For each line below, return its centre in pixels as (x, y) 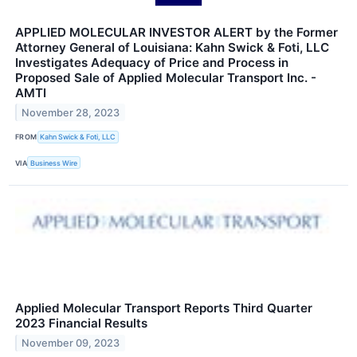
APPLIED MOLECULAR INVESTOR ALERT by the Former (177, 32)
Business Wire (54, 163)
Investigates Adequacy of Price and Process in (152, 62)
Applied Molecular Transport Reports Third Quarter (164, 308)
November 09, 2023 (71, 343)
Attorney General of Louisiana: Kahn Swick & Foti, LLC (172, 47)
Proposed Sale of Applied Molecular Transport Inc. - (166, 77)
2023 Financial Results (81, 324)
